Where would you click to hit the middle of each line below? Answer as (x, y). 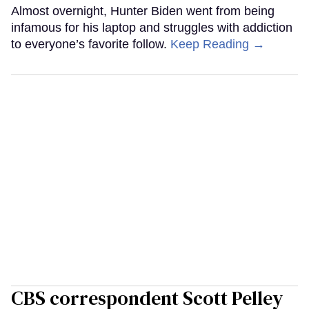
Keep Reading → (218, 44)
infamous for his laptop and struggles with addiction (152, 27)
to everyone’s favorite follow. (91, 44)
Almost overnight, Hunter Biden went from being (143, 11)
